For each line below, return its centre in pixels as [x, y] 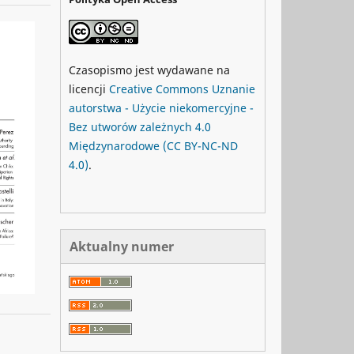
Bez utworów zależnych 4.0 [140, 127]
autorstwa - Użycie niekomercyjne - [161, 108]
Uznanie [233, 89]
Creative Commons [160, 89]
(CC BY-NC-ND [200, 146]
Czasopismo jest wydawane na [149, 70]
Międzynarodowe [114, 146]
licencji [89, 89]
